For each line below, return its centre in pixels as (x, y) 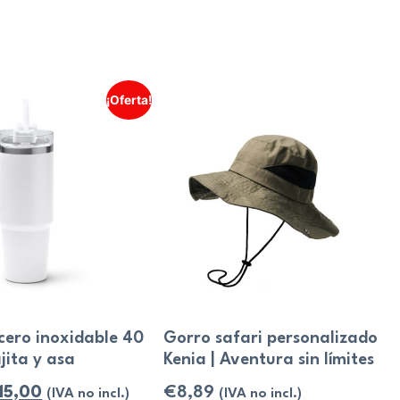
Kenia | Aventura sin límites (269, 360)
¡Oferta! (129, 100)
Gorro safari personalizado (271, 339)
